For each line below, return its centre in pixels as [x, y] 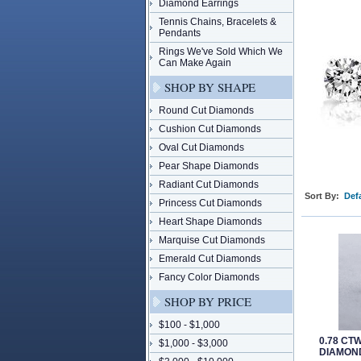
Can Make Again [195, 63]
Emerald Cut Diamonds [210, 259]
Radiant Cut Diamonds [209, 185]
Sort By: [322, 196]
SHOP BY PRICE [208, 301]
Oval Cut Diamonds [201, 147]
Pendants [180, 33]
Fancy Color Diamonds [209, 277]
